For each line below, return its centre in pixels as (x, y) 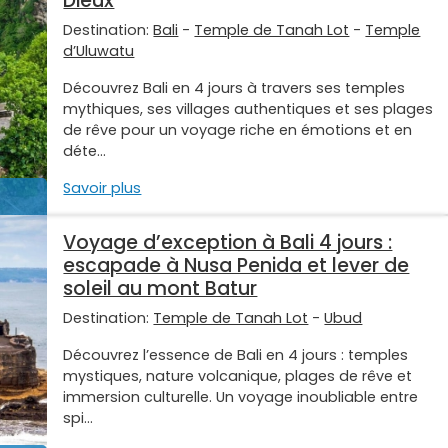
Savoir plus (102, 188)
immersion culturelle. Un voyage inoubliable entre (241, 397)
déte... (85, 151)
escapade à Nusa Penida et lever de (236, 266)
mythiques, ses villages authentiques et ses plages (248, 109)
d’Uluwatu (99, 51)
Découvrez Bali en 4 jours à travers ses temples (234, 88)
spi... (78, 418)
